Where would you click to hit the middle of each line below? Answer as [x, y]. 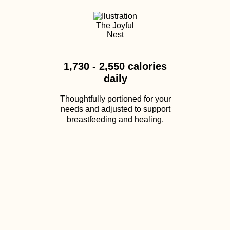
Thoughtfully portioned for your [115, 99]
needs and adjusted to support [115, 109]
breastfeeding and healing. [115, 119]
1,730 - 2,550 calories [115, 66]
